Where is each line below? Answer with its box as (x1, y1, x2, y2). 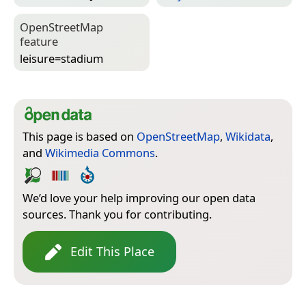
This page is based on (23, 128, 137, 145)
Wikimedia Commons (45, 145, 155, 161)
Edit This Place (70, 243, 154, 260)
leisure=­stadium (20, 50, 103, 66)
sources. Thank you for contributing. (23, 206, 212, 223)
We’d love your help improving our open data (23, 190, 255, 206)
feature (20, 33, 58, 50)
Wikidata (225, 128, 270, 145)
